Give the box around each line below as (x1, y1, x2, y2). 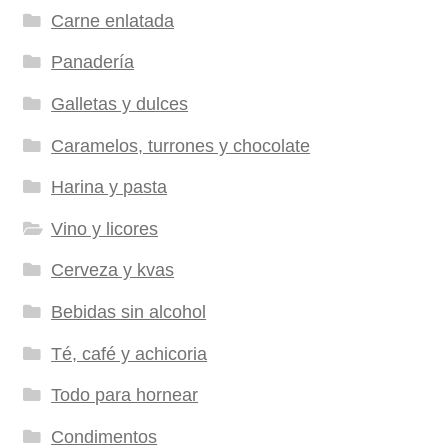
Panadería (51, 52, 135, 73)
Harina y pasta (51, 177, 168, 198)
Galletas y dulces (51, 94, 189, 115)
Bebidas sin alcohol (51, 302, 207, 323)
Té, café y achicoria (51, 343, 208, 364)
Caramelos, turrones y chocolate (51, 135, 311, 156)
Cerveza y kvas (51, 260, 175, 281)
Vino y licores (51, 218, 159, 239)
